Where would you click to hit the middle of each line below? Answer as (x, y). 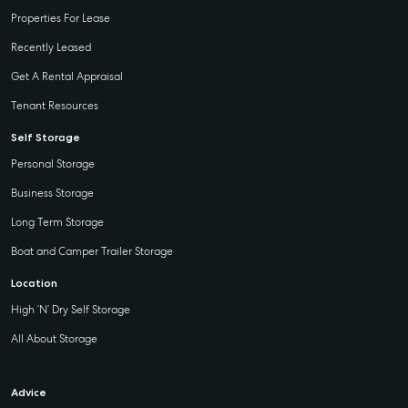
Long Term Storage (57, 222)
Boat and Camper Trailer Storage (92, 251)
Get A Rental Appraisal (67, 76)
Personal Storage (53, 164)
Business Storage (52, 193)
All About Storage (54, 339)
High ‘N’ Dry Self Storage (71, 310)
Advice (29, 393)
